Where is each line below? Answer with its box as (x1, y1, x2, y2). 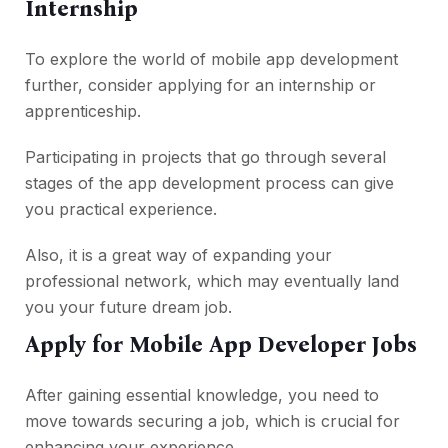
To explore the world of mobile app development (25, 49, 398, 70)
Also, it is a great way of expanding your (25, 245, 332, 266)
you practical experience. (25, 199, 217, 220)
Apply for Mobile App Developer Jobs (25, 331, 417, 359)
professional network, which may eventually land (25, 271, 399, 292)
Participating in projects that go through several (25, 147, 386, 168)
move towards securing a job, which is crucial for (25, 411, 400, 432)
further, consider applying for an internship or (25, 75, 376, 96)
